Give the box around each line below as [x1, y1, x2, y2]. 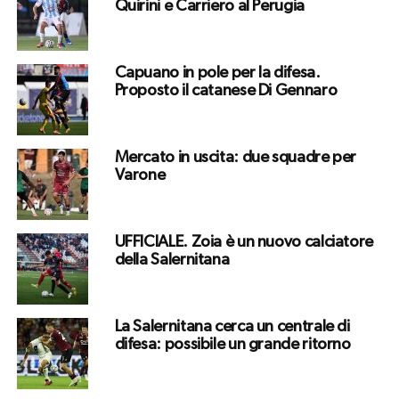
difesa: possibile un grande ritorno [114, 336, 351, 353]
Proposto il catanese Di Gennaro [114, 82, 338, 99]
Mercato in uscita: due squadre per [114, 149, 357, 166]
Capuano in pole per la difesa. [114, 64, 321, 81]
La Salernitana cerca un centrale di [114, 318, 350, 335]
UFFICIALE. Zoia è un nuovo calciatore [114, 233, 373, 250]
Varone [114, 167, 166, 183]
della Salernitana [114, 251, 230, 268]
